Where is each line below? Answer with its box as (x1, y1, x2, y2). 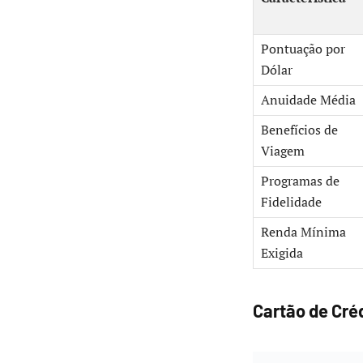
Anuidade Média (261, 92, 356, 109)
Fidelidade (261, 194, 322, 211)
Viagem (261, 143, 305, 160)
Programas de (261, 173, 340, 190)
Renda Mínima (261, 224, 346, 241)
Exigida (261, 245, 303, 263)
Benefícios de (261, 122, 338, 139)
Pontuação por (261, 41, 345, 58)
